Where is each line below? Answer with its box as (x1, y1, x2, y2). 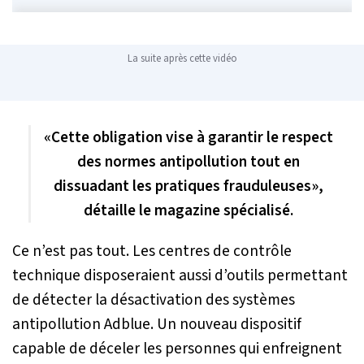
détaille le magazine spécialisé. (83, 199, 293, 223)
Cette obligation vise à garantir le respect (50, 126, 333, 149)
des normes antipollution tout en (76, 150, 300, 174)
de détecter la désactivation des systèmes (12, 288, 295, 312)
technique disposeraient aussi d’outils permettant (12, 264, 348, 288)
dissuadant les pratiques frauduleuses (53, 175, 311, 198)
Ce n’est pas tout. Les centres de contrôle (12, 240, 292, 263)
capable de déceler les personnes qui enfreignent (12, 337, 342, 361)
